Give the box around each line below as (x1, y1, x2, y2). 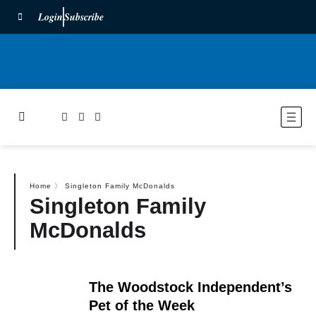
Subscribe (64, 10, 104, 24)
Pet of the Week (88, 298, 195, 313)
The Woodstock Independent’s (88, 279, 292, 295)
